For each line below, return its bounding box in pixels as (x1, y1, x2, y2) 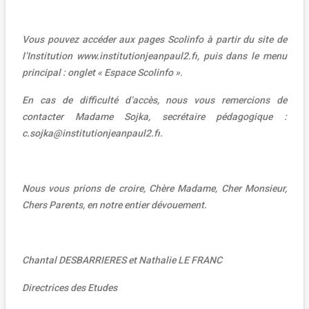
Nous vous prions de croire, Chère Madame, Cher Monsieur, (22, 182, 287, 194)
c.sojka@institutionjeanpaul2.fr (22, 127, 160, 139)
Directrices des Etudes (22, 281, 117, 293)
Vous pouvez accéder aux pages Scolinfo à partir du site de (22, 33, 287, 45)
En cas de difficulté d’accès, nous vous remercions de (22, 94, 287, 106)
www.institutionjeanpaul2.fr (76, 50, 197, 61)
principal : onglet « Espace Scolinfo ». (22, 66, 183, 78)
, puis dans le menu (197, 50, 288, 61)
